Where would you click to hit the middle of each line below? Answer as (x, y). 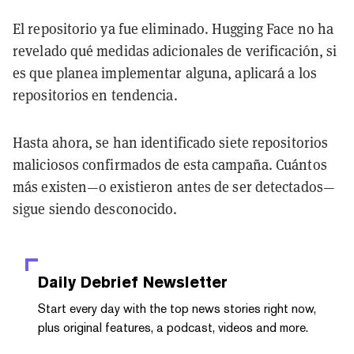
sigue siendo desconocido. (95, 209)
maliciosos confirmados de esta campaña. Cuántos (170, 164)
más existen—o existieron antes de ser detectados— (174, 186)
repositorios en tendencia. (95, 95)
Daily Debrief (88, 282)
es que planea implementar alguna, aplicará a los (165, 73)
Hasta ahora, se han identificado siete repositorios (171, 142)
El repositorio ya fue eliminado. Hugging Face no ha (173, 28)
